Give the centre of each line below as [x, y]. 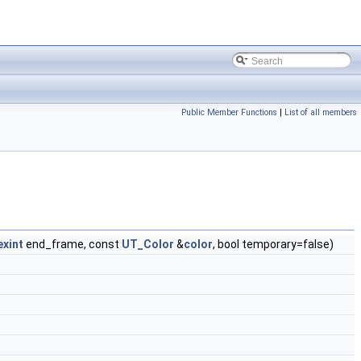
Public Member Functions [229, 112]
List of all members [321, 112]
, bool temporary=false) [273, 244]
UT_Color [148, 244]
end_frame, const [73, 244]
